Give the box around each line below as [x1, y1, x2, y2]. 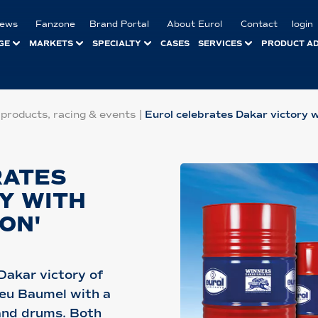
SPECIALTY [92, 38, 142, 48]
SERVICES [198, 38, 243, 48]
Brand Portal [89, 18, 150, 29]
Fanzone [35, 18, 76, 29]
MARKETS [28, 38, 73, 48]
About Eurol [167, 18, 223, 29]
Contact [240, 18, 278, 29]
